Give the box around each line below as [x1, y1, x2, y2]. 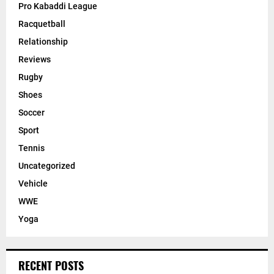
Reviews [18, 54, 51, 65]
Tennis [18, 143, 45, 154]
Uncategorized [18, 161, 75, 171]
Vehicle [18, 179, 48, 189]
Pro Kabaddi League [18, 1, 97, 12]
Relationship [18, 37, 68, 47]
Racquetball [18, 19, 65, 29]
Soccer [18, 108, 45, 118]
